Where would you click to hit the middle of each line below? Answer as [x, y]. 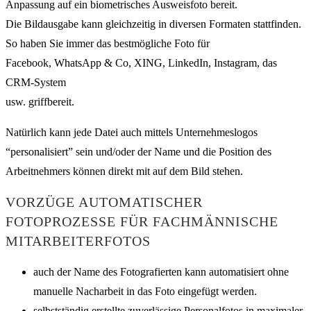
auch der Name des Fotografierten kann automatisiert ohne [161, 271]
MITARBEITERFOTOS [78, 241]
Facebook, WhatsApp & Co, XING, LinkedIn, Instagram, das [141, 62]
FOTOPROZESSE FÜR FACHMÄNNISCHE [142, 222]
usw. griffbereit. [40, 101]
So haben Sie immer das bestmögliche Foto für [108, 43]
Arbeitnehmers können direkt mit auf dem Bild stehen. [124, 171]
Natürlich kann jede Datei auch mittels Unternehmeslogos [132, 132]
